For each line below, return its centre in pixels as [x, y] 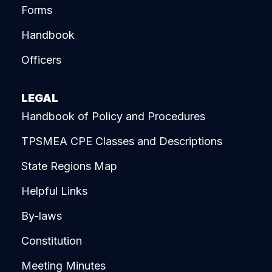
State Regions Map [69, 166]
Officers [41, 59]
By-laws [42, 216]
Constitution [52, 241]
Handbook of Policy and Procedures [113, 117]
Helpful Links [54, 191]
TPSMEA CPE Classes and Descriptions [122, 141]
